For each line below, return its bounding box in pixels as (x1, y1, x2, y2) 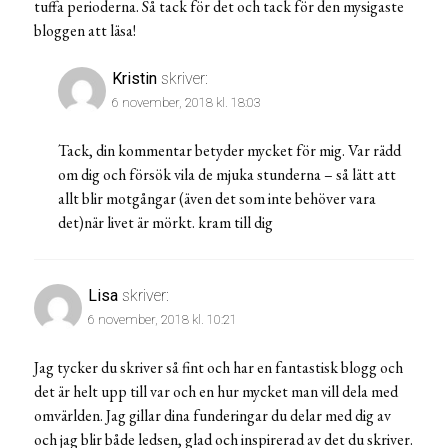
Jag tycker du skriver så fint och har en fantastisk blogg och (34, 356, 403, 378)
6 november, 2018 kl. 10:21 (88, 311, 237, 327)
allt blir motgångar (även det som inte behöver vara (58, 187, 376, 209)
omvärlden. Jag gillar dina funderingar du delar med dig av (34, 404, 391, 426)
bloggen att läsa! (34, 19, 136, 41)
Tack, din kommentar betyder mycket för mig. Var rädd (58, 139, 401, 161)
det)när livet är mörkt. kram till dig (58, 211, 273, 233)
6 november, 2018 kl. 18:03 (112, 94, 261, 110)
